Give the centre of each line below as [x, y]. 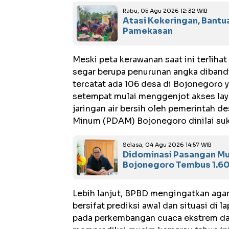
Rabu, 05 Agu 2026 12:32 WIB [165, 11]
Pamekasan [148, 31]
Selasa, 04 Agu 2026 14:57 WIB [167, 145]
